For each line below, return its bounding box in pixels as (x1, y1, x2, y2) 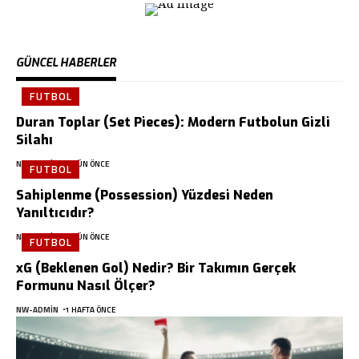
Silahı (16, 131, 53, 148)
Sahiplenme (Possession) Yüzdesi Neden (16, 186, 273, 204)
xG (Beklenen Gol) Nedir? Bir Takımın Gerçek (16, 259, 296, 276)
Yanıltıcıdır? (16, 204, 95, 221)
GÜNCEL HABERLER (16, 54, 116, 71)
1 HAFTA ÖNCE (65, 303, 116, 316)
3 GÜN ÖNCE (65, 230, 110, 243)
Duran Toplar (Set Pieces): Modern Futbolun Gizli (16, 113, 330, 131)
